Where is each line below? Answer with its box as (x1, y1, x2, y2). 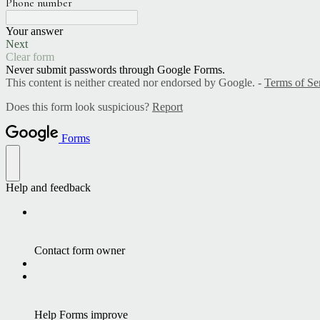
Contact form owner (34, 244, 125, 257)
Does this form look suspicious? (6, 101, 152, 114)
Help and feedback (6, 181, 91, 194)
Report (152, 101, 183, 114)
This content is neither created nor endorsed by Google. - (6, 76, 264, 89)
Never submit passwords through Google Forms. (6, 64, 225, 76)
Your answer (6, 25, 63, 38)
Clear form (6, 51, 54, 64)
